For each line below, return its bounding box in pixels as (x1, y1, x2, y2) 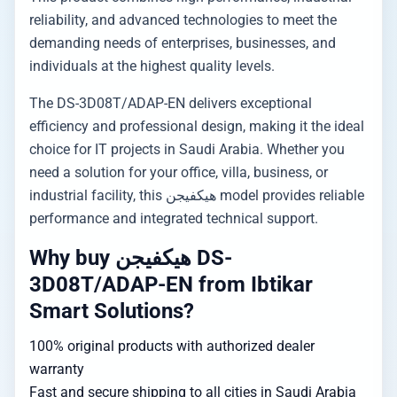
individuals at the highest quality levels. (29, 58, 275, 74)
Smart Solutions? (29, 299, 194, 323)
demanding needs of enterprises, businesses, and (29, 35, 336, 51)
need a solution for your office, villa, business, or (29, 164, 328, 181)
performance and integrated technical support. (29, 210, 318, 227)
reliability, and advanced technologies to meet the (29, 12, 337, 28)
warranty (29, 361, 84, 378)
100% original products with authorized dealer (29, 338, 315, 354)
